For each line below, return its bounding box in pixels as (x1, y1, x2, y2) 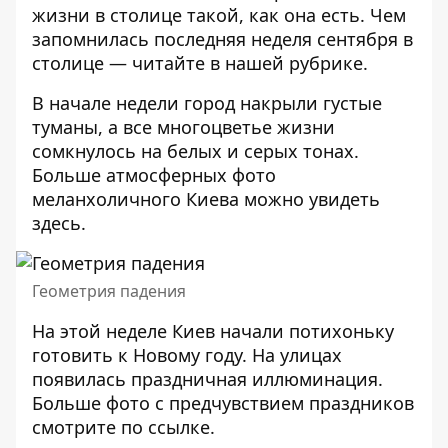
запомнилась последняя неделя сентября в (32, 27, 413, 51)
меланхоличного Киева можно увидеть (32, 187, 380, 211)
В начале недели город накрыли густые (32, 91, 382, 115)
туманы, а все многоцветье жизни (32, 115, 335, 139)
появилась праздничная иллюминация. (32, 367, 383, 391)
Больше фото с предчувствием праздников (32, 391, 414, 415)
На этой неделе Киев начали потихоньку (32, 319, 394, 343)
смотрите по (32, 415, 148, 439)
